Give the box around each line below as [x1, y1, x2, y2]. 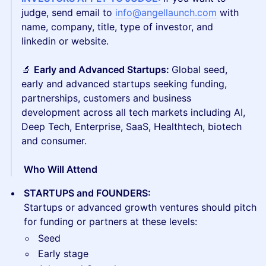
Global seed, [172, 64, 227, 75]
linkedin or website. [21, 35, 109, 47]
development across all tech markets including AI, [21, 106, 245, 118]
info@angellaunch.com [115, 7, 217, 18]
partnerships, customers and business [21, 92, 191, 104]
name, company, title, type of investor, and [21, 21, 213, 33]
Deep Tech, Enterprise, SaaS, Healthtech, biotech [21, 121, 242, 132]
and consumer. [21, 135, 87, 147]
